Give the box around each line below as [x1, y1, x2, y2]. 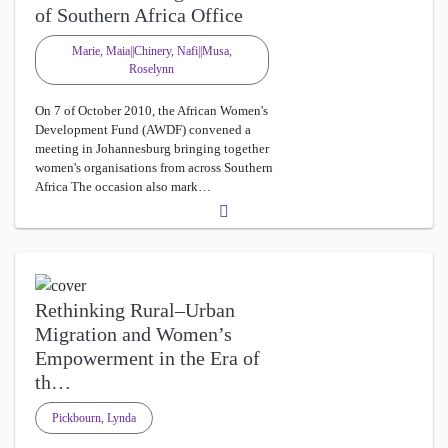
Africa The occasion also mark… [35, 179, 211, 195]
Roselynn [129, 62, 175, 77]
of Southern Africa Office [35, 4, 243, 27]
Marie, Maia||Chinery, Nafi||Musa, [71, 44, 232, 59]
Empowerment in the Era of [35, 346, 260, 369]
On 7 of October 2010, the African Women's [35, 103, 268, 119]
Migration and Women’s [35, 322, 232, 345]
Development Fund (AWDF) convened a [35, 122, 251, 138]
